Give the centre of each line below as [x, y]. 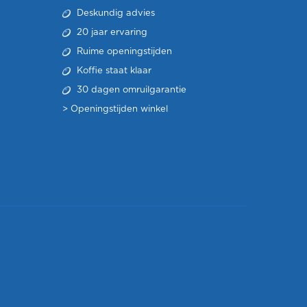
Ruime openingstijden [123, 52]
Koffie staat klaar [113, 71]
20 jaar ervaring [111, 33]
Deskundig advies [114, 13]
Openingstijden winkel [119, 109]
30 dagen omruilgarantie [130, 90]
